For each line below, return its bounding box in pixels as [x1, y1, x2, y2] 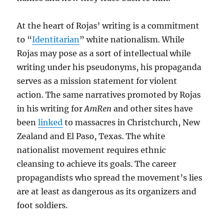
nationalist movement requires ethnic [17, 145, 166, 155]
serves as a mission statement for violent [17, 75, 178, 86]
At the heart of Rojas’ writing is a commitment [17, 20, 200, 31]
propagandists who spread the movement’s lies [17, 172, 203, 183]
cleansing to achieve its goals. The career [17, 158, 177, 169]
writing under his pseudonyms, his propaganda [17, 62, 202, 72]
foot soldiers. [17, 200, 70, 210]
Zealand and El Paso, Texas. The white [17, 131, 166, 141]
